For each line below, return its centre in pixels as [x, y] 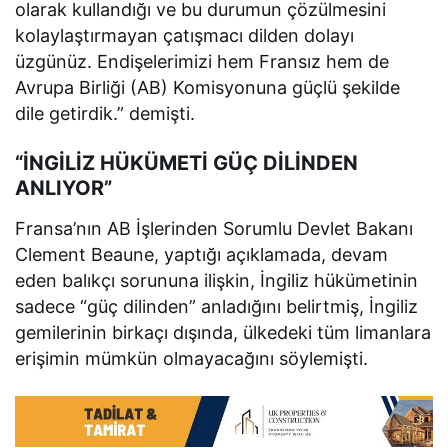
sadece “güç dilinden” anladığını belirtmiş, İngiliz [217, 306]
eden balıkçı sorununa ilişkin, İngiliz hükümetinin [217, 280]
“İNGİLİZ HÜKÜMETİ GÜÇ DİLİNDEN [186, 162]
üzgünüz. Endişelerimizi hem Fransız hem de [202, 61]
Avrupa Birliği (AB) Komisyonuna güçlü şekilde [208, 87]
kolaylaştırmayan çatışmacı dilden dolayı [185, 35]
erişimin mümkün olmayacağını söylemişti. [192, 358]
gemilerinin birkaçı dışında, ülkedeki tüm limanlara [223, 332]
